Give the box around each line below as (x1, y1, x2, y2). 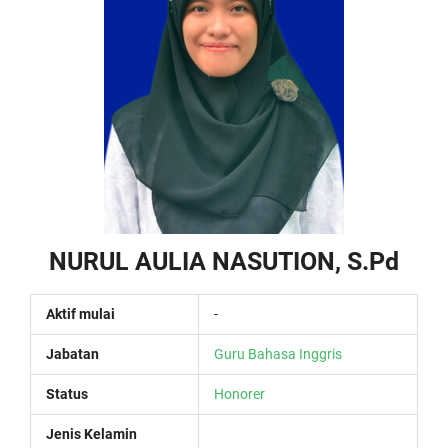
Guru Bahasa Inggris (214, 346, 342, 362)
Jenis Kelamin (46, 426, 137, 442)
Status (46, 386, 88, 402)
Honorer (214, 386, 265, 402)
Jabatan (46, 346, 99, 362)
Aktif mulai (46, 306, 115, 322)
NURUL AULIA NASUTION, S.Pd (49, 247, 399, 276)
